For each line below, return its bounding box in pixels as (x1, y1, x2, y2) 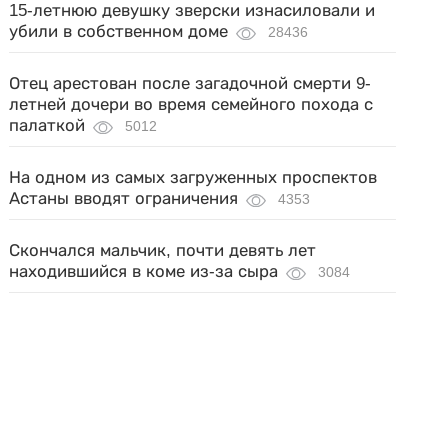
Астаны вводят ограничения (9, 189, 239, 209)
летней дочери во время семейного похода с (9, 95, 374, 115)
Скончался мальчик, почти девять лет (9, 241, 317, 261)
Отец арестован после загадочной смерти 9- (9, 74, 372, 94)
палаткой (9, 116, 86, 136)
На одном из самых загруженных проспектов (9, 168, 378, 188)
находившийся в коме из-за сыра (9, 262, 279, 282)
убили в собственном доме (9, 22, 229, 42)
